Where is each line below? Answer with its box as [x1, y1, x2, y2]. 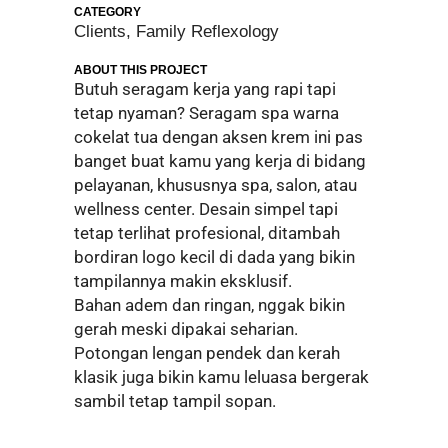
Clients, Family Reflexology [74, 22, 279, 41]
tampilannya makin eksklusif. [74, 271, 292, 291]
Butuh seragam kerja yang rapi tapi [74, 79, 336, 99]
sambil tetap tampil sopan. [74, 391, 276, 411]
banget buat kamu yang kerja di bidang [74, 151, 366, 171]
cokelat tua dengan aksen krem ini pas [74, 127, 363, 147]
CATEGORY [74, 5, 141, 19]
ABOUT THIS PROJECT [74, 63, 207, 77]
